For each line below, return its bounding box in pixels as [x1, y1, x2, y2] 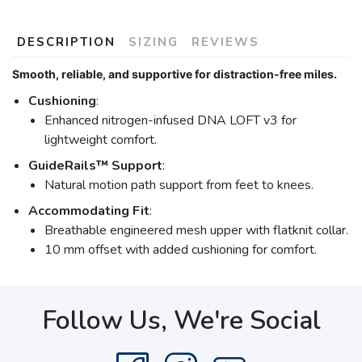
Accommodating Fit [28, 202, 149, 220]
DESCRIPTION [17, 34, 116, 50]
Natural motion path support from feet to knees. [44, 176, 314, 194]
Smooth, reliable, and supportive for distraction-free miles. [12, 67, 337, 81]
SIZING [128, 34, 179, 50]
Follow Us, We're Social [41, 303, 321, 338]
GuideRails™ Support [28, 157, 162, 175]
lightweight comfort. [44, 131, 157, 149]
